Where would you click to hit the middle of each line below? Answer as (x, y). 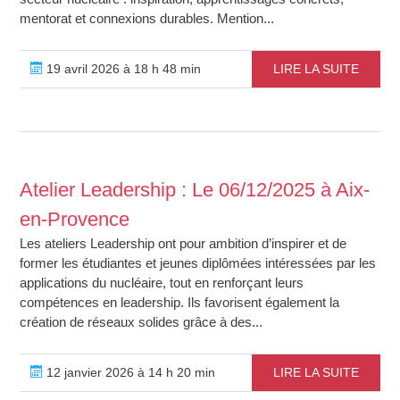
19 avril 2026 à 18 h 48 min (122, 68)
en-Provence (75, 219)
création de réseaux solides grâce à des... (142, 321)
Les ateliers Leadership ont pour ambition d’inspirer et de (183, 243)
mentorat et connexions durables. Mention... (147, 18)
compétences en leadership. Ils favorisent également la (180, 302)
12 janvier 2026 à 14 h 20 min (129, 372)
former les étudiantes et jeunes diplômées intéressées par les (198, 262)
